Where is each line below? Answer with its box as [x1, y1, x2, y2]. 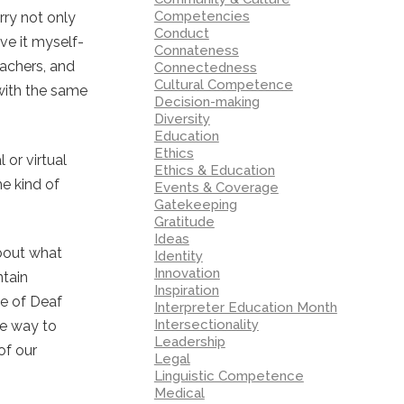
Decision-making [153, 93, 260, 110]
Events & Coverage [153, 179, 279, 196]
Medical [153, 384, 205, 401]
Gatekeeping [153, 196, 237, 213]
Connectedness [153, 59, 257, 76]
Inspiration [153, 281, 219, 298]
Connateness [153, 41, 239, 59]
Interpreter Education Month [153, 298, 337, 316]
